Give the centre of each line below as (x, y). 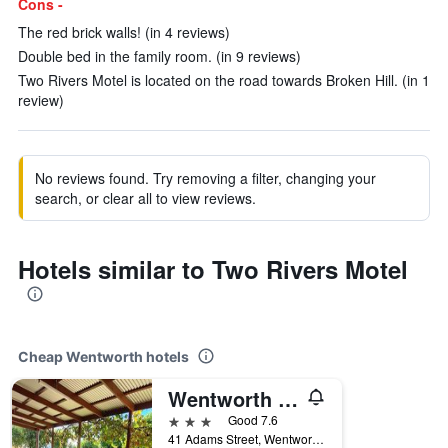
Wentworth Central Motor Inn (288, 398)
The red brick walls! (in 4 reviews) (124, 32)
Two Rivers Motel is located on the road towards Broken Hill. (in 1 (224, 80)
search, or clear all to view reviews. (145, 198)
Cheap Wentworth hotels (103, 356)
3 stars (190, 419)
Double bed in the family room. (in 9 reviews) (159, 56)
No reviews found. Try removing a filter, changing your (205, 178)
